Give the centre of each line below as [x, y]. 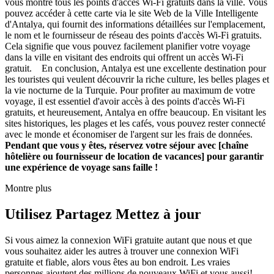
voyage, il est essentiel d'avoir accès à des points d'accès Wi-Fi [125, 101]
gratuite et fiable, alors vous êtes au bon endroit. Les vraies [117, 262]
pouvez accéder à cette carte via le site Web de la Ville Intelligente [131, 13]
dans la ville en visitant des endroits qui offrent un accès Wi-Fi [124, 57]
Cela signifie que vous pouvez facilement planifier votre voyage [128, 46]
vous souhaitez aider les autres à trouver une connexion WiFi [122, 251]
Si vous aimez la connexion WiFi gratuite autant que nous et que [128, 240]
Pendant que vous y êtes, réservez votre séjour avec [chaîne [127, 145]
